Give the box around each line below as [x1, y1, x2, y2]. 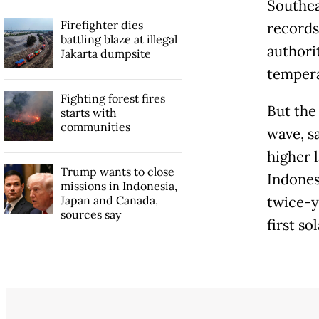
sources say [60, 207, 121, 222]
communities [60, 120, 130, 135]
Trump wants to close [60, 164, 174, 179]
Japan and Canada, [60, 193, 158, 208]
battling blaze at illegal [60, 32, 177, 47]
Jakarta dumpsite [60, 46, 151, 61]
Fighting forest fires [60, 91, 165, 106]
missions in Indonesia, [60, 179, 177, 194]
